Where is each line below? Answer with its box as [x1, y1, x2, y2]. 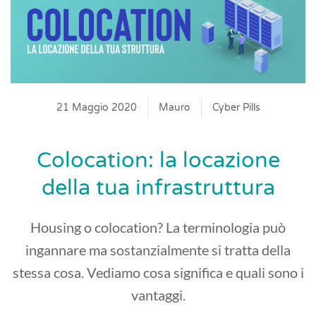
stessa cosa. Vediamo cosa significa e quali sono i [12, 264, 304, 281]
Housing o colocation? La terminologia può [30, 219, 286, 236]
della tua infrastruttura [41, 175, 275, 202]
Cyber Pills [212, 102, 260, 114]
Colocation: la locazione [36, 147, 280, 174]
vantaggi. [130, 286, 186, 304]
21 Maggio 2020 [56, 102, 137, 114]
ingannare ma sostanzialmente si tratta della [25, 241, 291, 259]
